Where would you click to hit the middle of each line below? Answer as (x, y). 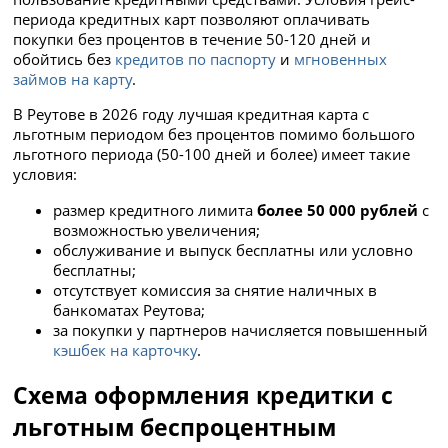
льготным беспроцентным (175, 426)
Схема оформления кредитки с (203, 394)
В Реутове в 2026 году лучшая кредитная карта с (191, 114)
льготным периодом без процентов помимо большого (214, 134)
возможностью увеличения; (157, 229)
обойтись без (64, 59)
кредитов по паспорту (196, 59)
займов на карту (73, 79)
